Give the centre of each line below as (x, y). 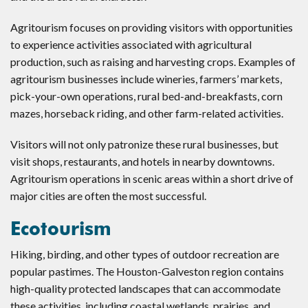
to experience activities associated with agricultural (131, 44)
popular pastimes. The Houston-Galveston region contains (147, 271)
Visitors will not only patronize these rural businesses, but (144, 144)
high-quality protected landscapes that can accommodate (145, 288)
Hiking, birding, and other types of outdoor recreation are (145, 254)
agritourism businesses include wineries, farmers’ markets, (146, 78)
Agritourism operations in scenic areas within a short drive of (152, 178)
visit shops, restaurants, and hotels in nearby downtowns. (142, 161)
